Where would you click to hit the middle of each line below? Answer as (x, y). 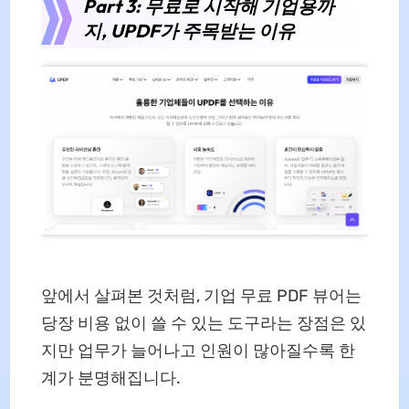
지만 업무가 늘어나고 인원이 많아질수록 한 (198, 351)
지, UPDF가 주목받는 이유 (189, 31)
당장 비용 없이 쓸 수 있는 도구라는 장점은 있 (203, 324)
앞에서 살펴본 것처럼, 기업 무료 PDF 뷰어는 (201, 296)
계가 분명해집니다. (110, 378)
